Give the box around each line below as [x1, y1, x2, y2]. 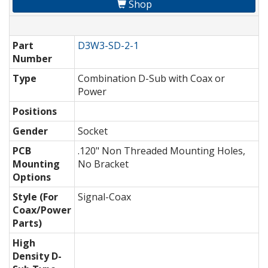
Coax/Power [13, 203, 71, 217]
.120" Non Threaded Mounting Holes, [78, 144, 245, 158]
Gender [13, 124, 48, 138]
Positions [13, 105, 57, 118]
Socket [78, 124, 108, 138]
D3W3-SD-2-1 [78, 39, 139, 53]
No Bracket [78, 157, 129, 171]
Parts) [13, 217, 42, 230]
